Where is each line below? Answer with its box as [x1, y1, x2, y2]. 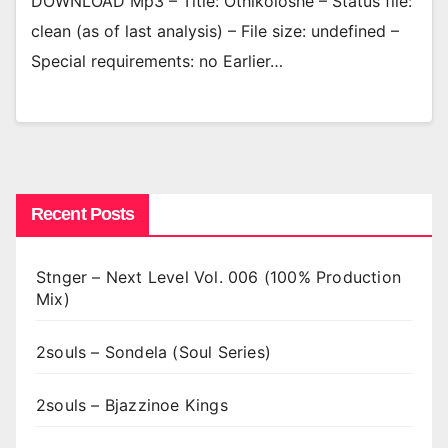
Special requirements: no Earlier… [31, 51, 283, 72]
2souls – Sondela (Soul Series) [36, 341, 271, 362]
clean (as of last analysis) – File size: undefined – [31, 21, 399, 42]
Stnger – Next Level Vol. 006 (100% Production [36, 266, 402, 287]
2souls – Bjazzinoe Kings [36, 394, 228, 415]
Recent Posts [31, 203, 135, 224]
